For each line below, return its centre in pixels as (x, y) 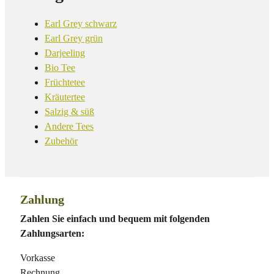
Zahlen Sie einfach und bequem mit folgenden (115, 219)
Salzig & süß (69, 112)
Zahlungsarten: (52, 234)
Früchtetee (65, 83)
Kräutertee (65, 97)
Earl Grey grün (74, 39)
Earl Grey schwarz (81, 24)
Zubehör (61, 141)
